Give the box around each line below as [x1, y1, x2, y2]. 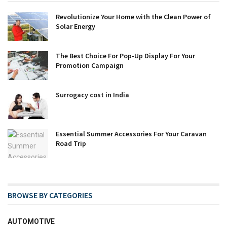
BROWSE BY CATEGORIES [8, 190, 93, 201]
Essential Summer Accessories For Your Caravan [56, 129, 207, 139]
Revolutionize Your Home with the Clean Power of [56, 12, 211, 21]
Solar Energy [56, 21, 95, 31]
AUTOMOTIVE [8, 217, 55, 226]
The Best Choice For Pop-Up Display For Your [56, 51, 195, 60]
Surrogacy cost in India [56, 90, 129, 99]
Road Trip [56, 139, 86, 148]
